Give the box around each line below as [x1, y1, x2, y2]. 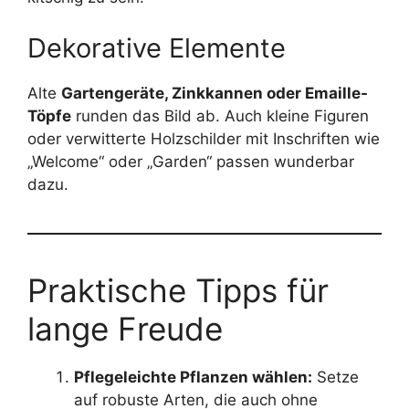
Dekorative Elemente [27, 31, 286, 64]
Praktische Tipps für [27, 270, 329, 309]
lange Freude [27, 309, 223, 348]
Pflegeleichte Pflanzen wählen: [74, 367, 312, 386]
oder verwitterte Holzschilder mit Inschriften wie [27, 129, 380, 148]
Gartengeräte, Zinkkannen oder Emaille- [61, 83, 368, 102]
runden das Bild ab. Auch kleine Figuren [71, 106, 369, 125]
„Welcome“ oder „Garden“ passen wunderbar [27, 152, 354, 171]
